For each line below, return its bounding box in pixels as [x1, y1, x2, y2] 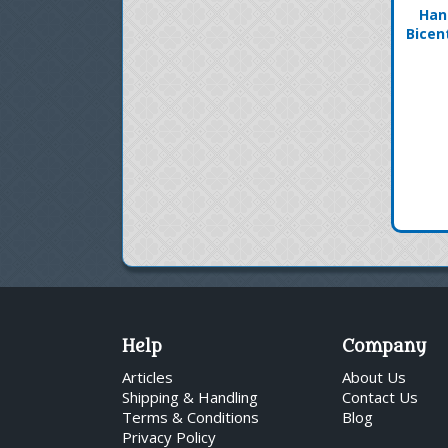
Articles [122, 366, 173, 387]
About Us [342, 366, 406, 387]
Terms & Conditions [122, 406, 259, 427]
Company [342, 336, 426, 357]
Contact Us [342, 386, 418, 407]
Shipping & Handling [122, 386, 258, 407]
